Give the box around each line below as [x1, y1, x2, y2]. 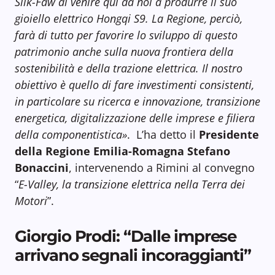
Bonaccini [15, 160, 69, 176]
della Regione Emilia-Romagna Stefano [15, 144, 230, 159]
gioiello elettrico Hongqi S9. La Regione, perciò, [15, 11, 242, 26]
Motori [15, 193, 47, 209]
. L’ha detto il [127, 127, 199, 142]
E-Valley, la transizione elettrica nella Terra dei [18, 177, 245, 192]
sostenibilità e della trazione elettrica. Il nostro [15, 61, 242, 76]
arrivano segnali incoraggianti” [15, 245, 252, 266]
